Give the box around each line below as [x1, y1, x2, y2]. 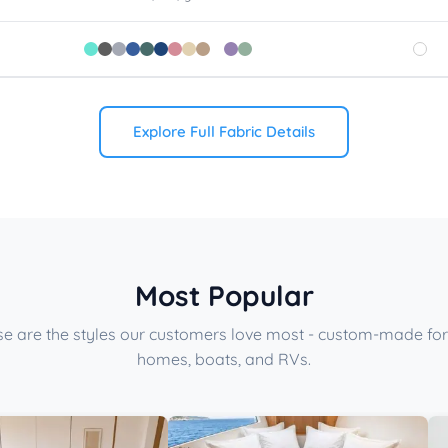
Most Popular [134, 278, 314, 314]
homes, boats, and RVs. [137, 349, 311, 370]
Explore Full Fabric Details [133, 122, 315, 142]
